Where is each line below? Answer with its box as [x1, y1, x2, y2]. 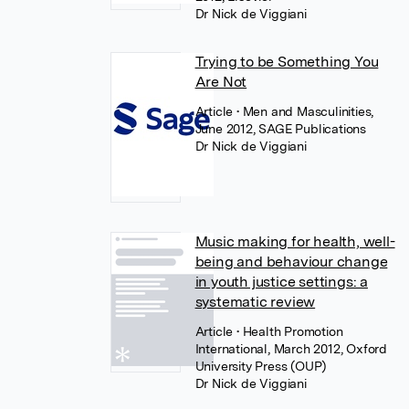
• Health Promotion [236, 324, 343, 339]
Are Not [194, 73, 247, 90]
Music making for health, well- [194, 233, 395, 250]
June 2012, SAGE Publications [194, 121, 366, 136]
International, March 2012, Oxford [194, 341, 387, 356]
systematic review [194, 293, 316, 310]
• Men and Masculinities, [236, 104, 374, 119]
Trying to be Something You [194, 53, 379, 70]
